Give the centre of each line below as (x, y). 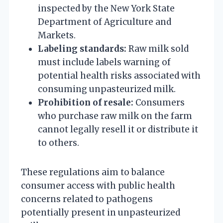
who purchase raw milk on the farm (115, 116)
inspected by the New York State (106, 8)
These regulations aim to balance (93, 172)
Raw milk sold (158, 49)
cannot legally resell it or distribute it (118, 129)
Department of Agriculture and (105, 22)
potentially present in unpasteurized (101, 212)
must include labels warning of (104, 62)
